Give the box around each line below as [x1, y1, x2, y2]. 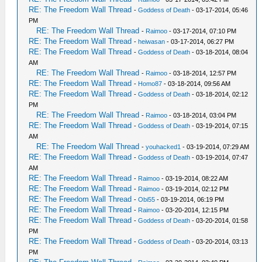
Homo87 [138, 80, 163, 88]
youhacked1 [146, 143, 181, 151]
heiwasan [138, 38, 166, 46]
